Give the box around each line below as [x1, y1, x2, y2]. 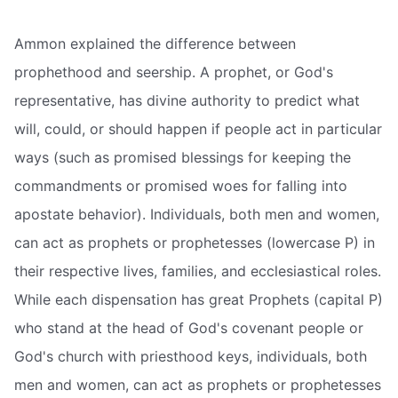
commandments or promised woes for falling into [14, 176, 347, 195]
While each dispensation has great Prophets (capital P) [14, 290, 383, 308]
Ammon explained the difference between [14, 34, 296, 52]
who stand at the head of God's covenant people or [14, 318, 363, 337]
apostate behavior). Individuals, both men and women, [14, 204, 379, 223]
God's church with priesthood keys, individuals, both [14, 346, 367, 365]
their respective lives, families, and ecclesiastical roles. [14, 261, 381, 280]
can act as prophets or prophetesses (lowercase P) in [14, 233, 375, 251]
